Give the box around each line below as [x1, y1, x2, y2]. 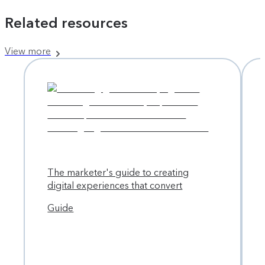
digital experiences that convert [47, 180, 183, 192]
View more [5, 46, 51, 57]
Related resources [5, 14, 128, 32]
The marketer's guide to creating [47, 167, 189, 179]
